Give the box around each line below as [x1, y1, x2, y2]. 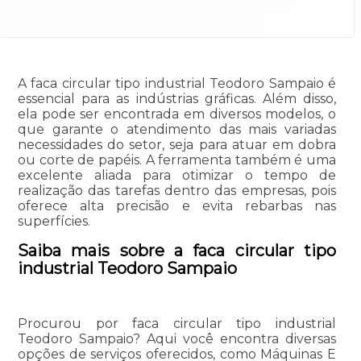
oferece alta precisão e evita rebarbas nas [17, 198, 337, 214]
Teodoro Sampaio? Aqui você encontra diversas [17, 331, 337, 347]
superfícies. [17, 214, 90, 230]
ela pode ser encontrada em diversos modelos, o [17, 106, 337, 122]
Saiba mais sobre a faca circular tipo [17, 241, 337, 261]
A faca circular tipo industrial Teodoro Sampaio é [17, 76, 337, 92]
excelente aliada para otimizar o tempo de [17, 168, 337, 184]
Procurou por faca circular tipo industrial [17, 316, 337, 332]
